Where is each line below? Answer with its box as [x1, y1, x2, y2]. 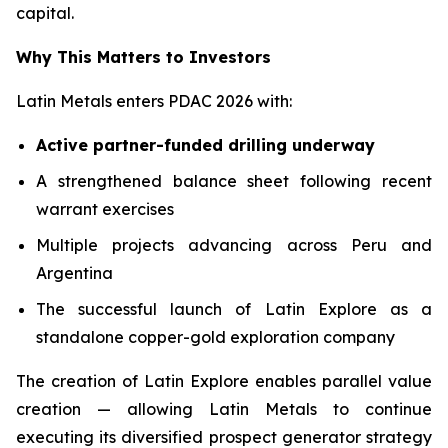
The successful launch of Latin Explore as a [36, 299, 432, 319]
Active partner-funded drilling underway [36, 135, 375, 155]
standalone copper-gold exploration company [36, 327, 395, 347]
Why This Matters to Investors [16, 47, 271, 67]
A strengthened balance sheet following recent [36, 171, 432, 191]
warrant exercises [36, 199, 174, 219]
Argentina [36, 263, 113, 283]
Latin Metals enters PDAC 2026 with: [16, 91, 292, 111]
